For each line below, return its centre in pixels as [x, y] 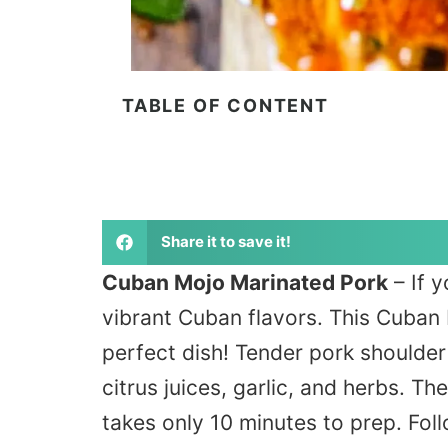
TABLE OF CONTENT [225, 105]
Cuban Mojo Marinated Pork [245, 282]
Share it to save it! [225, 241]
